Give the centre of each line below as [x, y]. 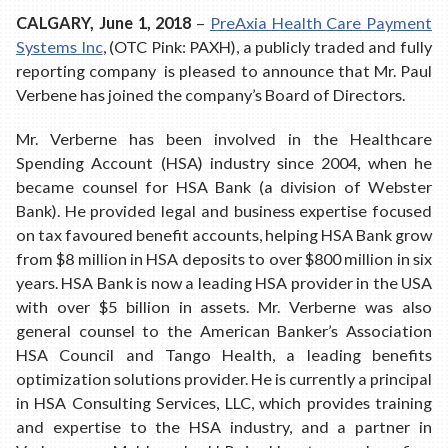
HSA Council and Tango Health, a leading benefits [224, 354]
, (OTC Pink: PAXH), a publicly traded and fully [267, 47]
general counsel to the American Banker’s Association [224, 330]
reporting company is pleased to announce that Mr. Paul [224, 71]
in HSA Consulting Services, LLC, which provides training [224, 402]
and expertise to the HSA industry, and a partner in [224, 426]
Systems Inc [59, 47]
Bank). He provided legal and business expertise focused [224, 210]
